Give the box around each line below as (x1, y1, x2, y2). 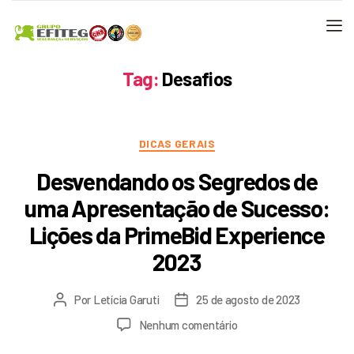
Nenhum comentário (138, 317, 238, 332)
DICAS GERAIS (138, 137, 216, 150)
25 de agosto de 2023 (196, 292, 301, 307)
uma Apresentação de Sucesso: (24, 193, 330, 222)
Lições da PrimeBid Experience (29, 220, 325, 249)
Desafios (162, 67, 232, 90)
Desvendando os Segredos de (36, 166, 318, 195)
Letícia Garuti (92, 292, 160, 307)
